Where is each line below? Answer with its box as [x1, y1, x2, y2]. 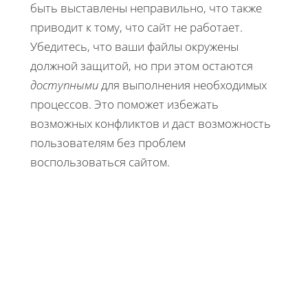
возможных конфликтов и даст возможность [30, 115, 271, 131]
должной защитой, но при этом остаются [30, 57, 253, 74]
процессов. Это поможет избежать [30, 96, 219, 112]
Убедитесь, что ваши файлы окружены [30, 38, 239, 54]
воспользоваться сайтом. [30, 153, 170, 170]
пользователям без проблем [30, 134, 186, 151]
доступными [30, 76, 98, 93]
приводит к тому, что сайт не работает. [30, 19, 243, 35]
